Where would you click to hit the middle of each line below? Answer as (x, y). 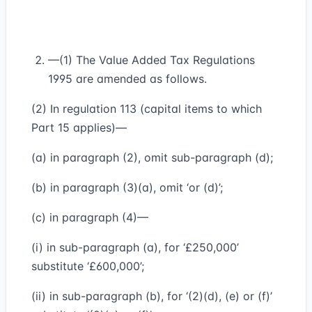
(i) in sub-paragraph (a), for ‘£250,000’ (135, 247)
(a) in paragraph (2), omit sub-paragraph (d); (152, 157)
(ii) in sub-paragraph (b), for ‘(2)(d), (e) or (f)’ (152, 296)
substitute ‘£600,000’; (88, 266)
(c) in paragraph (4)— (90, 217)
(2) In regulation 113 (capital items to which (147, 109)
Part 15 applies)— (79, 127)
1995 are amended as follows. (127, 79)
